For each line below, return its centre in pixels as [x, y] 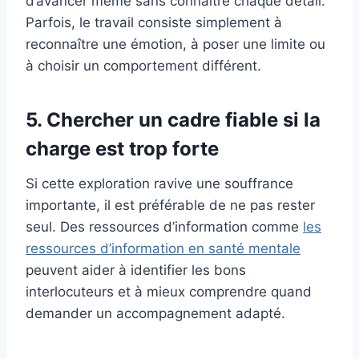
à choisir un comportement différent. [143, 65]
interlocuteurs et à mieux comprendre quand [169, 291]
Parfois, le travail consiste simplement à [154, 22]
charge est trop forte [122, 148]
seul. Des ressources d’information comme [164, 226]
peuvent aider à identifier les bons [136, 270]
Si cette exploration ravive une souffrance [159, 183]
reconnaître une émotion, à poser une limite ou [175, 44]
